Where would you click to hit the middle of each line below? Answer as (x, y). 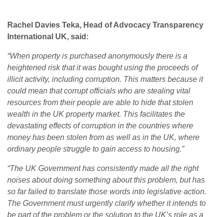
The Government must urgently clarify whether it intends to (107, 203)
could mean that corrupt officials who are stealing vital (99, 91)
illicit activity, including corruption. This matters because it (105, 79)
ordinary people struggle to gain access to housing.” (96, 149)
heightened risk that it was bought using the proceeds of (102, 68)
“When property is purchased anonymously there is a (97, 56)
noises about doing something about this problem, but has (106, 180)
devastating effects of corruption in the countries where (100, 126)
